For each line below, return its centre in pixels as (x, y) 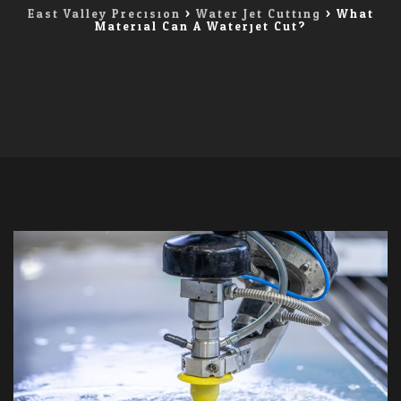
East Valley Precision (104, 14)
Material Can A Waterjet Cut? (200, 27)
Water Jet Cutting (258, 14)
